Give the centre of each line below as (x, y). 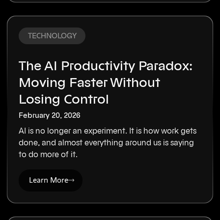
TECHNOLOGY (52, 36)
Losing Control (64, 100)
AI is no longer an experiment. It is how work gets (108, 131)
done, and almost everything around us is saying (107, 143)
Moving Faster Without (90, 83)
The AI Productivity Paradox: (106, 67)
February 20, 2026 (50, 115)
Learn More (49, 180)
